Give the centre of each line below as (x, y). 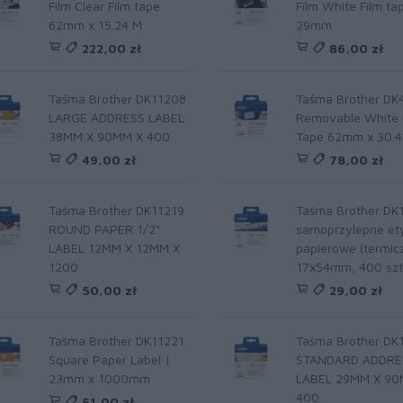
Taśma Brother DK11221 (116, 340)
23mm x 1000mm (99, 378)
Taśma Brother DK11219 (116, 210)
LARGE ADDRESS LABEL (116, 117)
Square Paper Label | (110, 359)
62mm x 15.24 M (95, 25)
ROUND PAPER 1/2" (104, 229)
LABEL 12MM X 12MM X (114, 248)
